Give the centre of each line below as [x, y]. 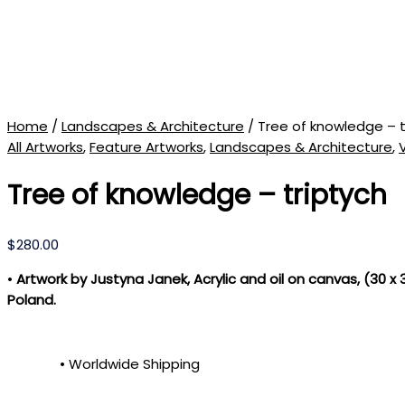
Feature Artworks [146, 147]
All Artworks [45, 147]
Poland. [32, 300]
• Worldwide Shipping [130, 364]
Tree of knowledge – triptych [197, 196]
